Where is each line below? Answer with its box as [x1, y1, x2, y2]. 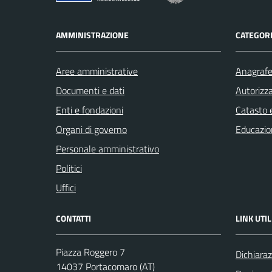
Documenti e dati [56, 83, 124, 98]
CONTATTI [56, 212, 91, 225]
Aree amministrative [56, 64, 138, 78]
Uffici [56, 180, 76, 195]
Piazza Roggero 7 [56, 245, 125, 259]
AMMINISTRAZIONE [56, 29, 129, 41]
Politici [56, 161, 82, 175]
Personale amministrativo [56, 141, 159, 156]
